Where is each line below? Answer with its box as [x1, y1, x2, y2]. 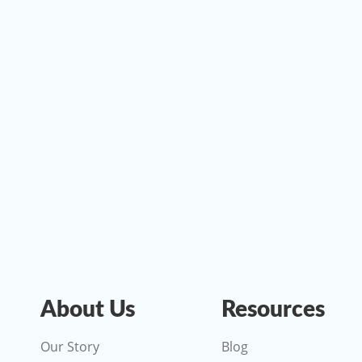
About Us [40, 298, 135, 322]
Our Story [40, 338, 99, 356]
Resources [221, 298, 325, 322]
